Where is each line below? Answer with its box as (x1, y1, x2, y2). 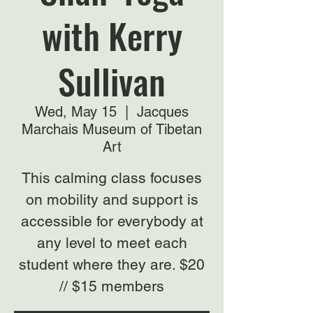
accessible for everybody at (20, 212, 203, 230)
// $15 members (59, 277, 164, 295)
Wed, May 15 (35, 103, 117, 120)
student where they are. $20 (19, 256, 205, 273)
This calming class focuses (22, 169, 202, 187)
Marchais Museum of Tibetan (22, 121, 202, 138)
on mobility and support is (25, 191, 198, 208)
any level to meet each (36, 234, 187, 252)
